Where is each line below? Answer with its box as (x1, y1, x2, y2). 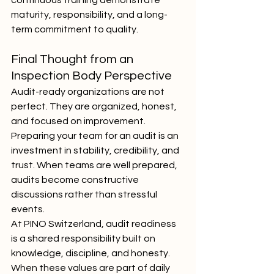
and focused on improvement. (11, 116, 147, 126)
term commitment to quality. (11, 24, 138, 34)
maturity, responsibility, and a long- (11, 10, 168, 20)
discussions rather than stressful (11, 190, 159, 199)
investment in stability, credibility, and (11, 146, 181, 155)
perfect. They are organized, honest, (11, 102, 179, 111)
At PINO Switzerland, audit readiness (11, 219, 178, 229)
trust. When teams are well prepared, (11, 160, 179, 170)
